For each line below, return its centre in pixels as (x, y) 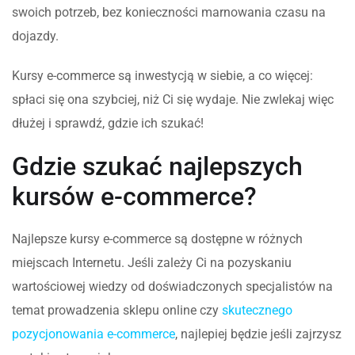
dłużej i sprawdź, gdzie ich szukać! (108, 123)
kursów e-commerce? (134, 196)
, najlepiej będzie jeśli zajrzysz (258, 334)
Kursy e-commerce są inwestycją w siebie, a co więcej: (162, 75)
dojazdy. (37, 36)
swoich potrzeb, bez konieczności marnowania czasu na (169, 12)
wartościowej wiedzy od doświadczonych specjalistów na (172, 286)
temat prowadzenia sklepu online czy (117, 310)
